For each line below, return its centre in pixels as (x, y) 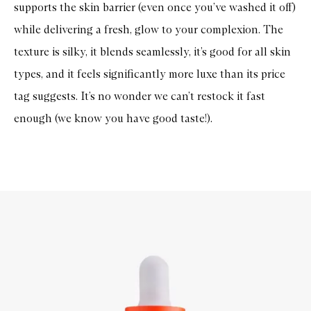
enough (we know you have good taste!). (115, 118)
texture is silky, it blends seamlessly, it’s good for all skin (152, 51)
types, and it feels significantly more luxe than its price (150, 74)
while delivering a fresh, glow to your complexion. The (149, 29)
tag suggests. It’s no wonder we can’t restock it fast (140, 96)
